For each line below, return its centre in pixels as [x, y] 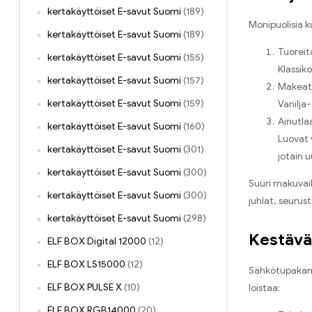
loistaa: [264, 288]
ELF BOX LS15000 [86, 265]
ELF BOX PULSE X [85, 288]
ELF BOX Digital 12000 [97, 242]
